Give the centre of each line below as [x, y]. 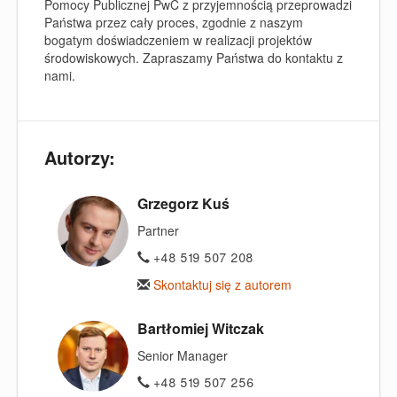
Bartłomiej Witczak [201, 328]
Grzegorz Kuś [183, 203]
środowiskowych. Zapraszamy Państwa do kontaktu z [194, 58]
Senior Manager [183, 355]
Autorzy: [80, 157]
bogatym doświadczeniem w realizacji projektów [178, 40]
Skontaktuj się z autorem [221, 284]
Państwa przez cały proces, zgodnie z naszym [174, 22]
